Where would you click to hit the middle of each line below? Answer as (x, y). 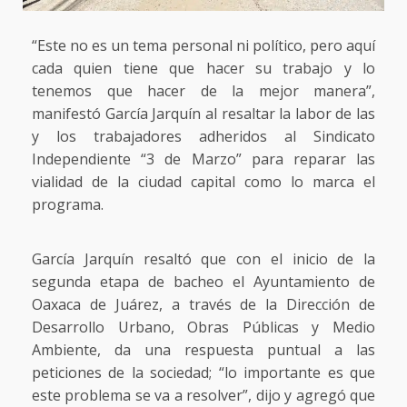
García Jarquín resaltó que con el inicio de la (203, 259)
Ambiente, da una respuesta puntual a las (203, 350)
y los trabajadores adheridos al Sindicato (203, 137)
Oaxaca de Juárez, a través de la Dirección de (203, 305)
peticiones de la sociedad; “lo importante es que (203, 373)
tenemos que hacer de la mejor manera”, (203, 91)
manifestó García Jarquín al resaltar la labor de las (203, 114)
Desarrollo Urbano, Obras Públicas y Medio (203, 328)
